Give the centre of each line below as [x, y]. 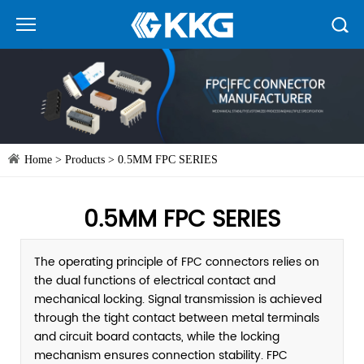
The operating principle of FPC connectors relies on [177, 262]
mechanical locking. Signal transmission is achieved [178, 299]
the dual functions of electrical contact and [155, 280]
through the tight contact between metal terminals [177, 318]
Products [85, 159]
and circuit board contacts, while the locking [157, 336]
